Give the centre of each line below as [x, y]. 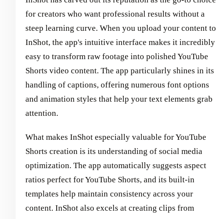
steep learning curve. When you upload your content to [121, 28]
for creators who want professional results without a [115, 14]
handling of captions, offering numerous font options [117, 85]
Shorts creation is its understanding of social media [114, 152]
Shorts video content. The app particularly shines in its [120, 71]
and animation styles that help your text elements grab [119, 99]
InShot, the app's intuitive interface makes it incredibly [120, 43]
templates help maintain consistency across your [109, 194]
